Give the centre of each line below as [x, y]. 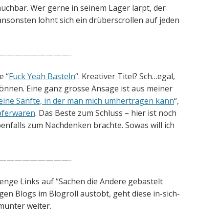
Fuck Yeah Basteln [42, 76]
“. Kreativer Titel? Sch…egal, [125, 76]
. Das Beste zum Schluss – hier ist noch [106, 113]
